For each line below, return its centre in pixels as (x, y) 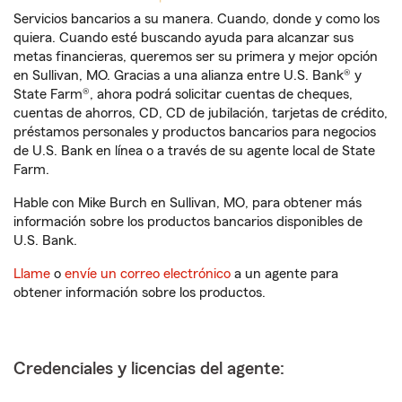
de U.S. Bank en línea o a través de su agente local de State (194, 151)
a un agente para (284, 274)
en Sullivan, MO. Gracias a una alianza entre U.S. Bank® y (188, 75)
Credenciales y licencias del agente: (149, 369)
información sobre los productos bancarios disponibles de (188, 222)
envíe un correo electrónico (148, 274)
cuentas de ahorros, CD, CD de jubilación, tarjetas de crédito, (201, 113)
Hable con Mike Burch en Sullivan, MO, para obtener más (188, 203)
